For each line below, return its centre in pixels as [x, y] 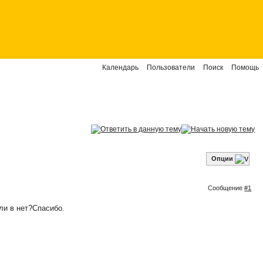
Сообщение [226, 188]
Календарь [120, 68]
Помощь [245, 68]
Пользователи [171, 68]
